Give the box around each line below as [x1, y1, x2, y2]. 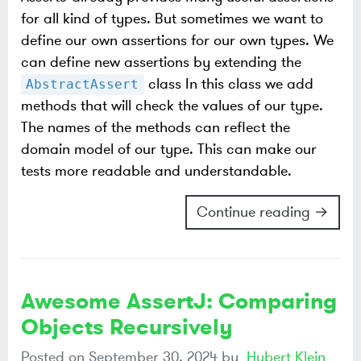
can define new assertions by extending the [21, 52, 301, 73]
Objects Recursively [21, 312, 233, 342]
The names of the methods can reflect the [21, 118, 290, 138]
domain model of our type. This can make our [21, 139, 317, 160]
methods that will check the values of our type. [21, 96, 323, 116]
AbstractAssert [26, 77, 139, 93]
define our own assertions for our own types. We [21, 31, 334, 51]
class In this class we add [143, 74, 313, 94]
